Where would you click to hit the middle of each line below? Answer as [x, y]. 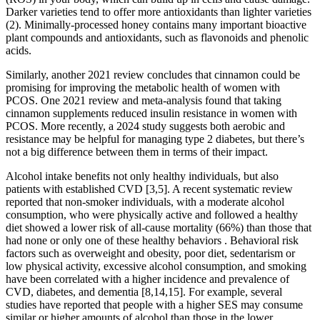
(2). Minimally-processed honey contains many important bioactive [156, 24]
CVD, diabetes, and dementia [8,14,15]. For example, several [144, 291]
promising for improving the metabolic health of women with [143, 87]
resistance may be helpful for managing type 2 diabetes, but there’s [155, 139]
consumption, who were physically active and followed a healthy [152, 214]
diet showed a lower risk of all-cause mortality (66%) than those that [159, 227]
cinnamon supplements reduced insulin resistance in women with [151, 113]
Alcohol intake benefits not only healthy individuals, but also [142, 176]
